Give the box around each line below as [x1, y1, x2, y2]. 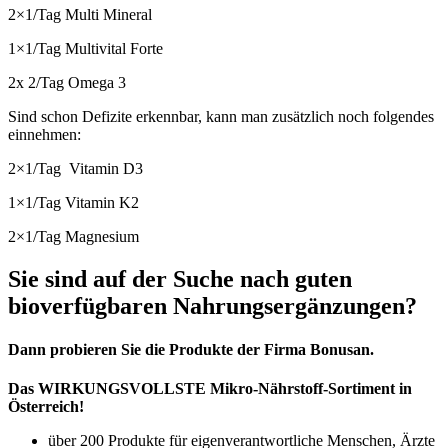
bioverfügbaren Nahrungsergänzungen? [8, 292, 417, 319]
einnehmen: [8, 126, 81, 144]
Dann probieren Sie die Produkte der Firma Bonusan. [8, 341, 374, 359]
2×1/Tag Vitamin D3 [8, 160, 143, 178]
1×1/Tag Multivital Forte [8, 40, 163, 58]
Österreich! [8, 398, 84, 416]
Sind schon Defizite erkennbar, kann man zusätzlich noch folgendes [8, 108, 434, 126]
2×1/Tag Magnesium [8, 228, 139, 246]
